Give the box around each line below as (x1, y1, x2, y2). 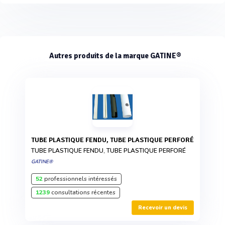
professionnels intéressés (43, 175, 117, 183)
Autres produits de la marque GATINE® (49, 51, 181, 61)
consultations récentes (50, 188, 116, 197)
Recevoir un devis (138, 204, 187, 212)
